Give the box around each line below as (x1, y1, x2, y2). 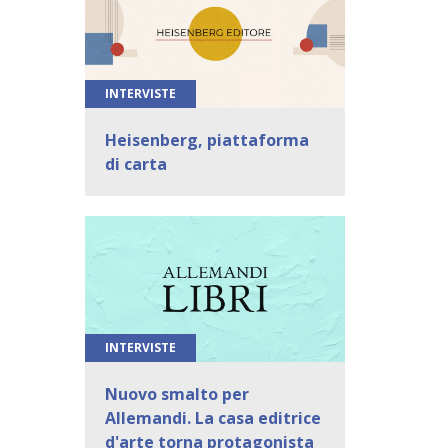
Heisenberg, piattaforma (104, 128, 309, 151)
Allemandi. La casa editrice (104, 407, 321, 430)
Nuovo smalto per (104, 383, 249, 406)
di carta (104, 152, 167, 175)
